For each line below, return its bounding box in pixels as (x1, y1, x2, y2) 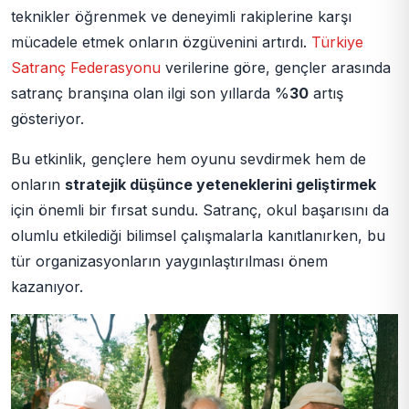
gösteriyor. (11, 109, 84, 128)
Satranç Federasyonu (11, 58, 161, 77)
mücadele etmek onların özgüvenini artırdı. (11, 32, 311, 51)
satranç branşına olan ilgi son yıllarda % (11, 83, 289, 102)
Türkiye (311, 32, 363, 51)
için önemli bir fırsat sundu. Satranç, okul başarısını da (11, 200, 389, 219)
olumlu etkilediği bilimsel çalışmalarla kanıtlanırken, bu (11, 225, 385, 245)
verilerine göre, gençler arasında (161, 58, 391, 77)
